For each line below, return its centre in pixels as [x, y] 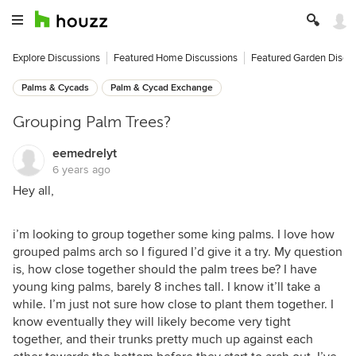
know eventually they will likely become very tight [152, 322]
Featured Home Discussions [176, 58]
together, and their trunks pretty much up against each [163, 339]
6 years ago [81, 170]
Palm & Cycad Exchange [162, 88]
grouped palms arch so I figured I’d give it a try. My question [178, 252]
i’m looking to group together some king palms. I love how [174, 234]
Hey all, [33, 191]
